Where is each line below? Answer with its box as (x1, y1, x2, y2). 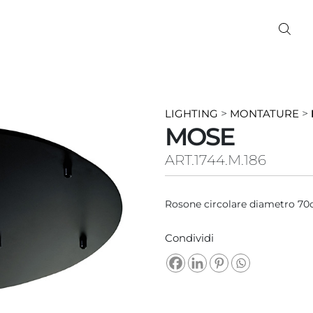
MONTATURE (229, 106, 299, 120)
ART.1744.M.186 (164, 151, 266, 168)
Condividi (164, 231, 214, 245)
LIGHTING (164, 106, 218, 120)
